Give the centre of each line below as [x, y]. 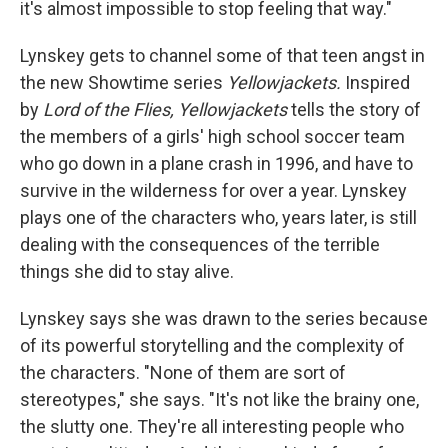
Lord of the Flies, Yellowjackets [167, 110]
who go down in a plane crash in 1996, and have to [216, 164]
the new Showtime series [123, 83]
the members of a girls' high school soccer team [212, 137]
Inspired [377, 83]
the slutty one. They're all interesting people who [212, 427]
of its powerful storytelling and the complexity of [212, 346]
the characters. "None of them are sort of [183, 373]
